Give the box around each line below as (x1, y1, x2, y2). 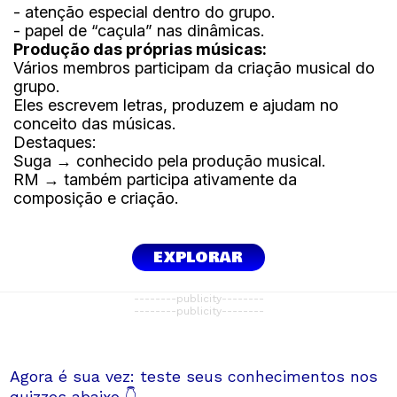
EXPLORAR (153, 246, 244, 269)
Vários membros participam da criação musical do (13, 58, 376, 77)
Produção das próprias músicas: (13, 39, 268, 58)
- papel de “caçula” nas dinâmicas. (13, 20, 265, 40)
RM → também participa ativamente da (13, 169, 298, 189)
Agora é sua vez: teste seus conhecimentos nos (10, 367, 378, 385)
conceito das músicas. (13, 113, 176, 133)
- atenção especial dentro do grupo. (13, 2, 276, 21)
